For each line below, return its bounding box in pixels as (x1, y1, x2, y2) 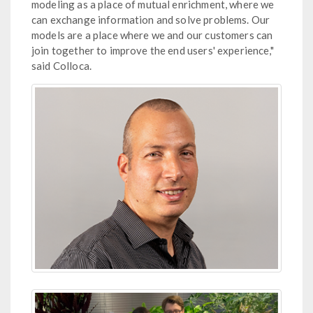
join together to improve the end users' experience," (31, 44, 274, 57)
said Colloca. (31, 59, 92, 72)
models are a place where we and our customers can (31, 29, 273, 41)
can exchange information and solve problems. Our (31, 13, 270, 26)
